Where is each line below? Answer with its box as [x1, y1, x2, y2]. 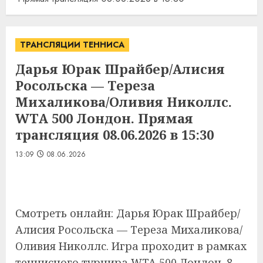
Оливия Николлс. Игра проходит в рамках [15, 239, 247, 253]
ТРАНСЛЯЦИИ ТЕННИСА [20, 39, 124, 50]
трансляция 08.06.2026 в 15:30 [15, 126, 214, 143]
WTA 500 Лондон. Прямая [15, 109, 193, 127]
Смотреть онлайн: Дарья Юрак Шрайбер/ [15, 206, 240, 220]
